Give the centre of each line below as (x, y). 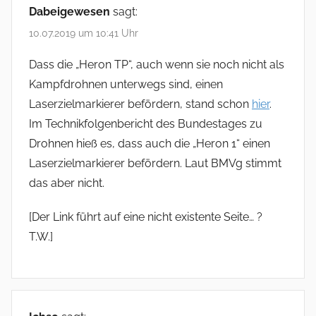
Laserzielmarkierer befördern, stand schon (140, 104)
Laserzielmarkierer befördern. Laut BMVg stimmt (155, 164)
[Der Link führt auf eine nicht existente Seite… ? (146, 217)
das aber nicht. (67, 183)
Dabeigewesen (69, 11)
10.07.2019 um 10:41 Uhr (84, 34)
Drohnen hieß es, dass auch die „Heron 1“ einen (150, 144)
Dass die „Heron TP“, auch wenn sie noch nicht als (157, 65)
